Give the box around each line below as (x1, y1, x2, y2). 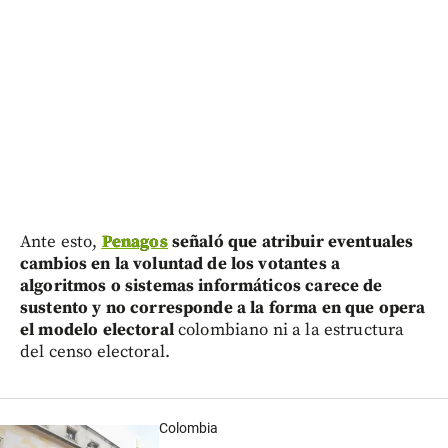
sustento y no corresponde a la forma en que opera (20, 296, 426, 319)
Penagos (101, 230, 168, 253)
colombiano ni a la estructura (173, 318, 405, 341)
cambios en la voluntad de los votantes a (20, 252, 340, 275)
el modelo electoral (20, 318, 174, 341)
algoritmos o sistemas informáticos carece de (20, 274, 383, 297)
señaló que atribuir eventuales (167, 230, 414, 253)
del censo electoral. (20, 340, 170, 363)
